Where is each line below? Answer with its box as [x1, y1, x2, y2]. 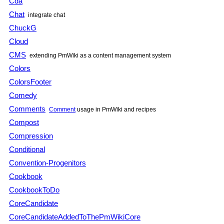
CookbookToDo [9, 185, 59, 194]
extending [28, 51, 58, 59]
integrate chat [26, 11, 65, 18]
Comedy [9, 90, 37, 99]
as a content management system [78, 51, 171, 59]
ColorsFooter [9, 77, 51, 86]
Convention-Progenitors [9, 158, 86, 167]
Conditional [9, 144, 45, 153]
